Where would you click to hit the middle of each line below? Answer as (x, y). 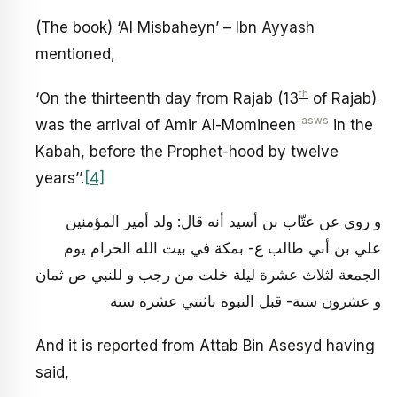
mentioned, (75, 54)
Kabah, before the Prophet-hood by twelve (187, 151)
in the (351, 125)
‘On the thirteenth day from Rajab (156, 98)
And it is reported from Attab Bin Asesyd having (205, 345)
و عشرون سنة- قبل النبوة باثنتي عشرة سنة (245, 302)
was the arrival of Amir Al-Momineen (166, 125)
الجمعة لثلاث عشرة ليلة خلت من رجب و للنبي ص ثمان (208, 275)
